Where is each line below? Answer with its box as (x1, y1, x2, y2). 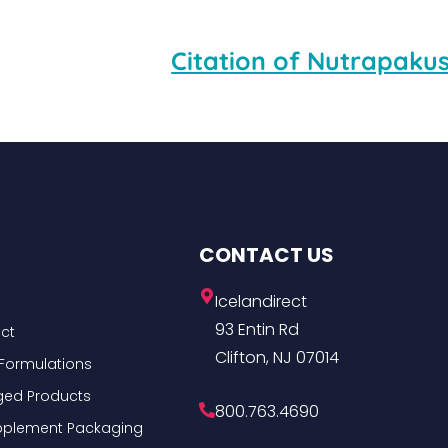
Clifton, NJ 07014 (215, 345, 340, 369)
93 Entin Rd (215, 317, 300, 341)
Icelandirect (215, 289, 308, 313)
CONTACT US (199, 240, 335, 269)
